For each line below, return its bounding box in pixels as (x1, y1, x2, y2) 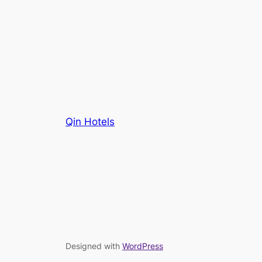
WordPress (122, 240, 163, 251)
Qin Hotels (65, 115, 115, 127)
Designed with (65, 240, 122, 251)
